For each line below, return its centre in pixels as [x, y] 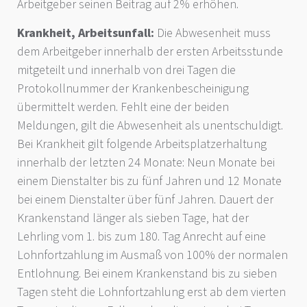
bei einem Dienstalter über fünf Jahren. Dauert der [145, 199]
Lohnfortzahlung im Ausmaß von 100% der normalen [152, 255]
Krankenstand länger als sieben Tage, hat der [133, 218]
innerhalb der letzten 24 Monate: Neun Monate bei [146, 162]
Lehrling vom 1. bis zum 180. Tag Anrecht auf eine [142, 236]
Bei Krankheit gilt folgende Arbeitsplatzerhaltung [142, 144]
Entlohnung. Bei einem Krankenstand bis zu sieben [147, 273]
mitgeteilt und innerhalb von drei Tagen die [126, 70]
